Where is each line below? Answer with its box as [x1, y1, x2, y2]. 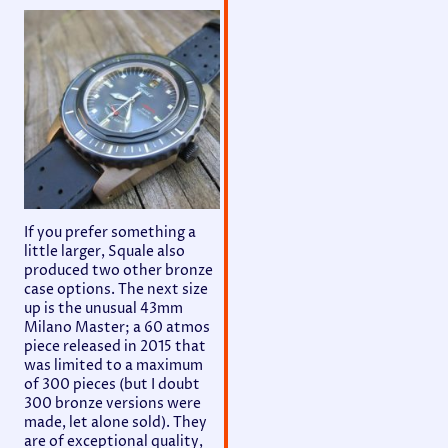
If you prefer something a [24, 222, 196, 242]
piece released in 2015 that [24, 336, 206, 356]
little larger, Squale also [24, 241, 185, 261]
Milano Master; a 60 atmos [24, 317, 210, 337]
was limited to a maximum [24, 355, 203, 375]
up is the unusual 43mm [24, 298, 183, 318]
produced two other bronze [24, 260, 213, 280]
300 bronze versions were [24, 393, 201, 413]
